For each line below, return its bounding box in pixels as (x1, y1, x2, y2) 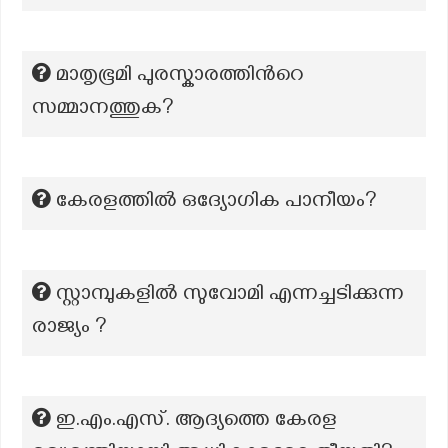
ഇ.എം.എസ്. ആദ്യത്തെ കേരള (56, 408, 337, 436)
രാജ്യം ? (32, 315, 107, 343)
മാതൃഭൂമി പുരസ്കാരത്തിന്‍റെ (56, 63, 304, 91)
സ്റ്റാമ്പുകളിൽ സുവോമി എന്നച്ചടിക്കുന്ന (56, 282, 404, 310)
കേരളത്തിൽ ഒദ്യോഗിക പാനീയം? (56, 189, 377, 217)
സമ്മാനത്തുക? (32, 96, 174, 124)
